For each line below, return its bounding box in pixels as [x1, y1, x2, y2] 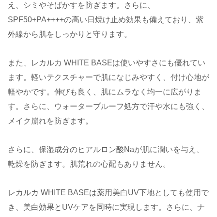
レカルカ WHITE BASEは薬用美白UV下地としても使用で [8, 188, 209, 197]
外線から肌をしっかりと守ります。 [8, 30, 132, 39]
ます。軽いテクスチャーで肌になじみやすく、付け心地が [8, 73, 209, 82]
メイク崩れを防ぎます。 [8, 117, 93, 125]
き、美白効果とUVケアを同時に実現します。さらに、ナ [8, 202, 205, 211]
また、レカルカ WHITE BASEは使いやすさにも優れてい [8, 59, 205, 67]
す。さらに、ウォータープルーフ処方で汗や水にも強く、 [8, 102, 209, 111]
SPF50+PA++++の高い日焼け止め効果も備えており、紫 [8, 15, 203, 24]
